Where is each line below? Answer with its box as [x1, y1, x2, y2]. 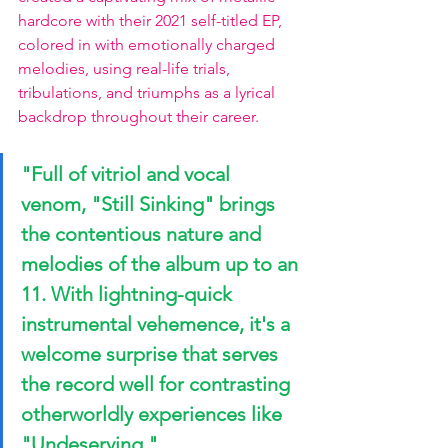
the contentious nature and [21, 222, 266, 246]
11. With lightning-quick [21, 282, 237, 306]
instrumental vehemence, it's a [21, 312, 295, 336]
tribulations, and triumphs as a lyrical [18, 83, 279, 102]
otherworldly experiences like [21, 402, 287, 426]
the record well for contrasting [21, 372, 295, 396]
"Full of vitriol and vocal [21, 162, 235, 186]
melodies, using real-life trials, [18, 59, 234, 78]
